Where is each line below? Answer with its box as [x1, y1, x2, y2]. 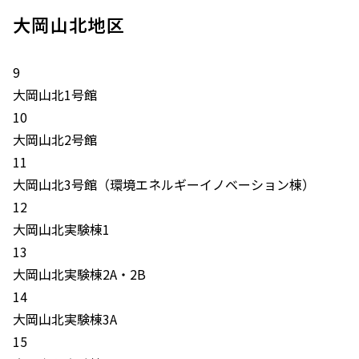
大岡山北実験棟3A [13, 309, 117, 329]
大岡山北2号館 [13, 130, 97, 149]
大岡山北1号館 [13, 85, 97, 104]
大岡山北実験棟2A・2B [13, 264, 146, 284]
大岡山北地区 [13, 11, 125, 37]
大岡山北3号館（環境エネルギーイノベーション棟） [13, 175, 315, 194]
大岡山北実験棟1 [13, 220, 110, 239]
